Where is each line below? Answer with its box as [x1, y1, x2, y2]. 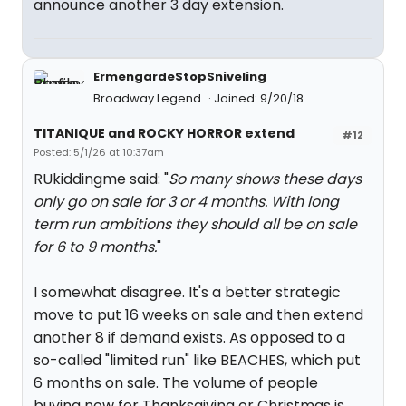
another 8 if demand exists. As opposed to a [34, 327, 345, 348]
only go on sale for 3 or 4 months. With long [34, 191, 339, 212]
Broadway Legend [93, 90, 204, 107]
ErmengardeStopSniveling [93, 68, 266, 85]
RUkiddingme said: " [34, 169, 169, 189]
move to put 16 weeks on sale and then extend [34, 304, 363, 325]
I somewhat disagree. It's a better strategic [34, 282, 341, 303]
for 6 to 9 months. [34, 237, 157, 257]
